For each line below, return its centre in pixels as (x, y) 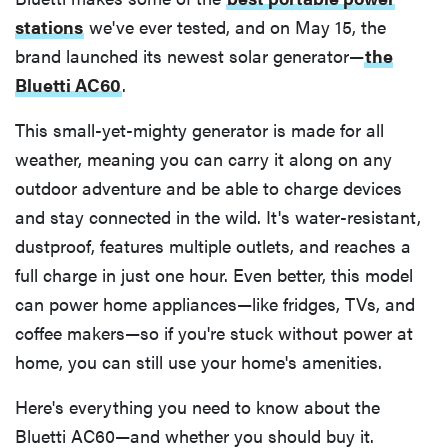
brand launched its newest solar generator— (189, 56)
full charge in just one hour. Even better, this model (214, 275)
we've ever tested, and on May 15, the (235, 27)
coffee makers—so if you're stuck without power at (214, 333)
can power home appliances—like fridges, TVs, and (215, 304)
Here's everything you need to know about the (197, 407)
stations (49, 27)
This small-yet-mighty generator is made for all (199, 130)
